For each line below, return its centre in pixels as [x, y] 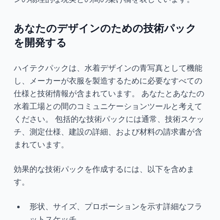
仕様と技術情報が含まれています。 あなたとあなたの [109, 93]
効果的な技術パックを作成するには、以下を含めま [104, 169]
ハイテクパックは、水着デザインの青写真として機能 [108, 68]
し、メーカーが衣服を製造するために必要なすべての [108, 80]
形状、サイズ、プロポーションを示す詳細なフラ [116, 206]
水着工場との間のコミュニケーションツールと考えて [108, 106]
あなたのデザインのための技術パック [105, 28]
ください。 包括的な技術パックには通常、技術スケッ [109, 119]
